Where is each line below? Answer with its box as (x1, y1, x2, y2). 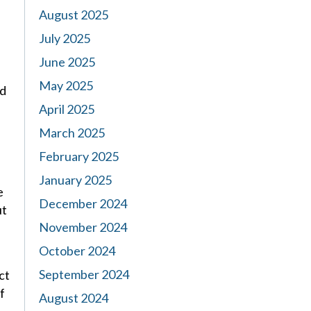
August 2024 (39, 290, 108, 305)
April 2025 (39, 101, 94, 117)
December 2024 (39, 196, 127, 211)
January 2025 (39, 172, 112, 187)
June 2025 (39, 54, 95, 69)
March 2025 (39, 125, 105, 140)
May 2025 (39, 78, 93, 93)
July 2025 (39, 31, 90, 46)
